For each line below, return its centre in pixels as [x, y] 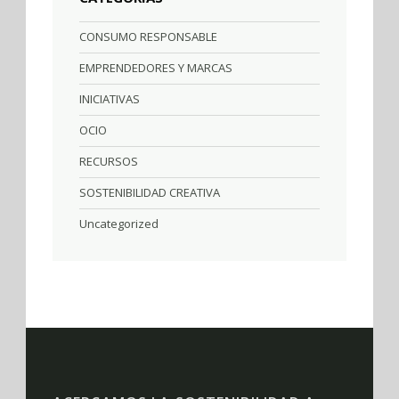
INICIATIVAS [110, 98]
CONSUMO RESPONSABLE [148, 36]
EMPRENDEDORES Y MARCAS [156, 67]
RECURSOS [109, 161]
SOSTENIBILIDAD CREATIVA [150, 192]
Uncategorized [119, 223]
